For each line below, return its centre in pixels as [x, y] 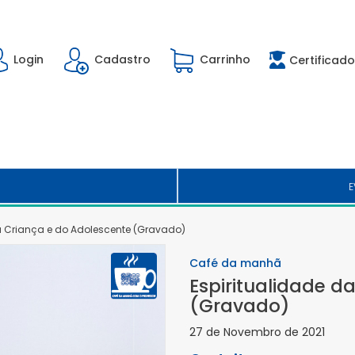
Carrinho [225, 60]
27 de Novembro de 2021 [257, 332]
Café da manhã [235, 263]
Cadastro [122, 60]
